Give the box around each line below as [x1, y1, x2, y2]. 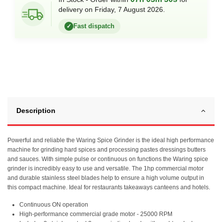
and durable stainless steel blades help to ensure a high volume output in [7, 174, 204, 181]
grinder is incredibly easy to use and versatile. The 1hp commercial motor [7, 165, 204, 172]
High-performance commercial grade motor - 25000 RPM [19, 211, 172, 218]
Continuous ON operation [19, 201, 88, 209]
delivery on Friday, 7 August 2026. [58, 5, 165, 13]
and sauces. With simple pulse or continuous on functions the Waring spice [7, 155, 208, 163]
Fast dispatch [73, 22, 114, 30]
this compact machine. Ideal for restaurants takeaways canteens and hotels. [7, 183, 210, 191]
